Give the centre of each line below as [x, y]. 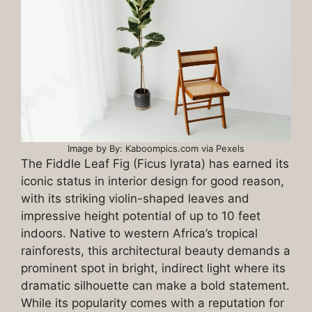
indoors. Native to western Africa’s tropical [139, 233]
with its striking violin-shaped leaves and [135, 198]
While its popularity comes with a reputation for [153, 303]
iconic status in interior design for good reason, [153, 181]
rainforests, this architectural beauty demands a [156, 250]
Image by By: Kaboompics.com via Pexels [156, 148]
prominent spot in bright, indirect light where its [153, 268]
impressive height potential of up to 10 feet [141, 216]
